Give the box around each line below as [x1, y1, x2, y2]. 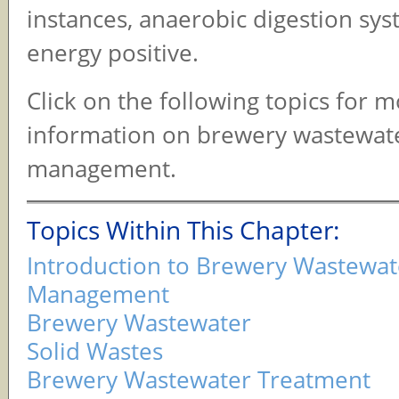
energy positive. [27, 37, 199, 69]
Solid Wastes [27, 334, 163, 367]
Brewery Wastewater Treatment [27, 362, 370, 395]
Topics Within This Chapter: [27, 212, 339, 247]
